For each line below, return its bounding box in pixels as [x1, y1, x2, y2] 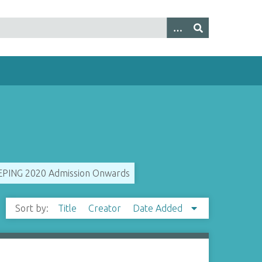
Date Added [132, 203, 185, 213]
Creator [88, 203, 123, 213]
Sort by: [15, 203, 51, 213]
